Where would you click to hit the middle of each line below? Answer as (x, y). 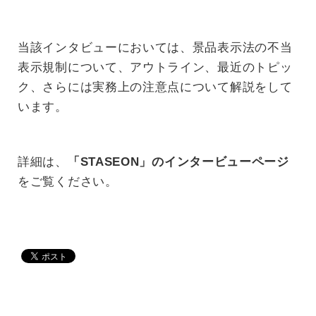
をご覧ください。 (68, 181)
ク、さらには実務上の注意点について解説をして (155, 87)
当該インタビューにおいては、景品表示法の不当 (155, 48)
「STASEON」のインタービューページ (178, 162)
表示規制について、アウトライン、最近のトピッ (155, 68)
